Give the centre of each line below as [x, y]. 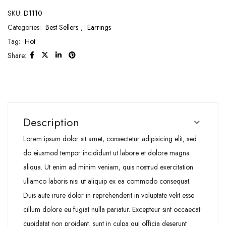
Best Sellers [62, 27]
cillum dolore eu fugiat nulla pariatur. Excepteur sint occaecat [112, 209]
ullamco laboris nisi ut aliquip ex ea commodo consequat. [107, 181]
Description [51, 122]
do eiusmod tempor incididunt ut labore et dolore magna [106, 153]
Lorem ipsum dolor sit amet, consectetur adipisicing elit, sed [110, 138]
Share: [17, 55]
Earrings [99, 27]
